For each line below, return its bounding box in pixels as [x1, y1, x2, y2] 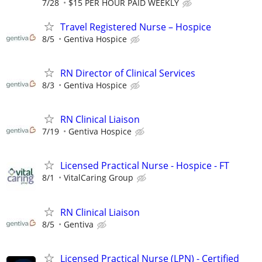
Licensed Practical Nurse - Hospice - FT [60, 159, 229, 173]
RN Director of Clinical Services [60, 66, 195, 80]
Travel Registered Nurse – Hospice [60, 20, 211, 33]
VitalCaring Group [64, 172, 133, 184]
